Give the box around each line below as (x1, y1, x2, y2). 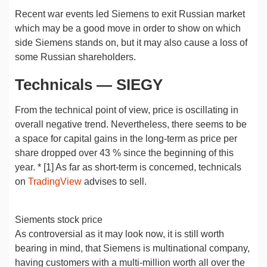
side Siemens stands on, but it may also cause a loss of (15, 38, 247, 48)
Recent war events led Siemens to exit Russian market (15, 9, 245, 19)
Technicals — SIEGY (15, 76, 163, 94)
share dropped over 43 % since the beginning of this (15, 148, 234, 158)
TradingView (28, 176, 82, 187)
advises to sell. (82, 176, 147, 187)
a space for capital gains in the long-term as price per (15, 133, 237, 144)
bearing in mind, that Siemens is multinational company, (15, 243, 250, 253)
